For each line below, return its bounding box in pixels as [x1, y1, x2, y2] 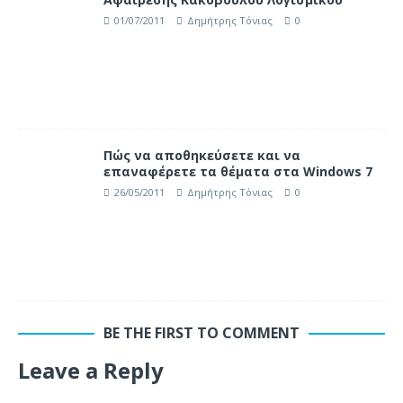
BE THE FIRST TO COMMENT [103, 322, 300, 343]
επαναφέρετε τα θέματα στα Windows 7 [103, 162, 372, 180]
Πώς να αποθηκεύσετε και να [103, 146, 300, 164]
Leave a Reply [18, 354, 164, 385]
